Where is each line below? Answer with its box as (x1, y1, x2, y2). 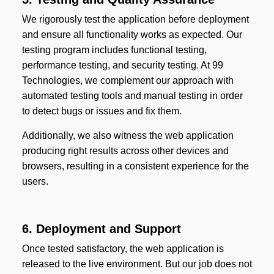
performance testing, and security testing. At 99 (21, 60, 223, 71)
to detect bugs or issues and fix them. (21, 106, 182, 117)
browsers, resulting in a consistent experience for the (21, 161, 249, 172)
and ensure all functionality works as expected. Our (21, 29, 242, 40)
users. (21, 176, 48, 187)
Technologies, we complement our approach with (21, 75, 234, 86)
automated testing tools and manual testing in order (21, 91, 243, 102)
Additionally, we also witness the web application (21, 130, 234, 141)
